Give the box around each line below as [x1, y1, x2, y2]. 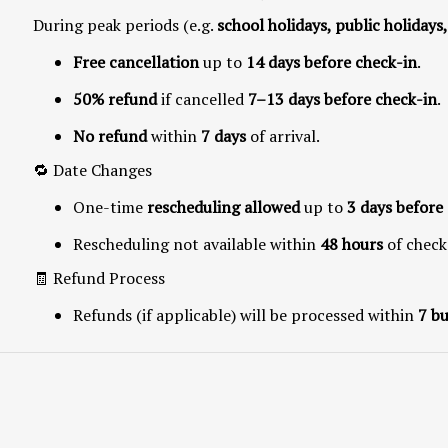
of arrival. [246, 124, 320, 147]
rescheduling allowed [147, 195, 300, 218]
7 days [201, 124, 246, 147]
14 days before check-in [246, 50, 417, 73]
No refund [73, 124, 147, 147]
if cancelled [157, 87, 248, 110]
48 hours [320, 232, 383, 255]
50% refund [73, 87, 157, 110]
